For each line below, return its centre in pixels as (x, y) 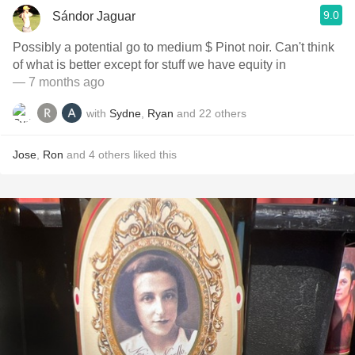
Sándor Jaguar (94, 16)
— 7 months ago (59, 82)
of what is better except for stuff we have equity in (149, 65)
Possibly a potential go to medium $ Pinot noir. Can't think (174, 47)
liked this (153, 155)
